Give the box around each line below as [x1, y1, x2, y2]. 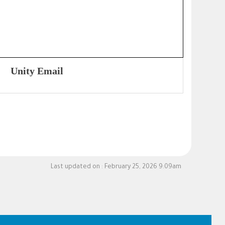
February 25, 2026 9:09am [104, 164, 181, 171]
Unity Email [6, 65, 64, 77]
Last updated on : [51, 164, 104, 171]
